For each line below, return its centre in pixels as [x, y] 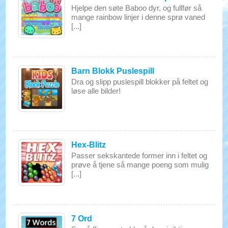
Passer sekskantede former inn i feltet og [139, 155]
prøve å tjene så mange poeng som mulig [140, 165]
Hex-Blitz [89, 145]
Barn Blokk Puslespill [113, 71]
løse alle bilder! [96, 91]
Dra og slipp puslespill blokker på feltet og [140, 82]
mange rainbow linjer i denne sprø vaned [138, 17]
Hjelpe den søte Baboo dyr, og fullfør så [137, 8]
